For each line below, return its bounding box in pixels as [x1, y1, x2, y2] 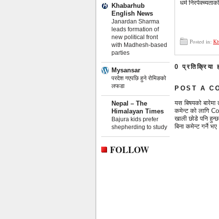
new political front [111, 33, 158, 41]
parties [111, 49, 130, 56]
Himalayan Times [111, 107, 164, 115]
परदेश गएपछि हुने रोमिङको [111, 74, 166, 82]
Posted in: [190, 38, 213, 45]
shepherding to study [111, 123, 167, 131]
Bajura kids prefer [111, 115, 158, 123]
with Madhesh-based [111, 41, 167, 48]
